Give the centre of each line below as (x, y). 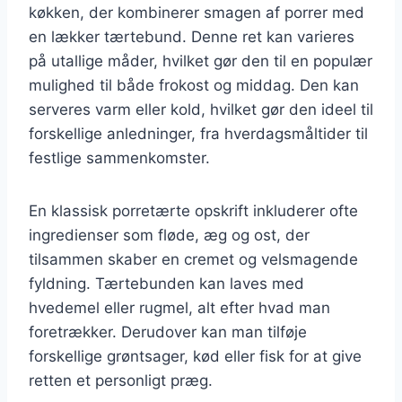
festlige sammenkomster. (119, 157)
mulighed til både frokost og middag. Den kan (194, 85)
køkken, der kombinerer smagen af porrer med (197, 12)
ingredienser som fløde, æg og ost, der (169, 235)
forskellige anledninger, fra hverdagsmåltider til (198, 133)
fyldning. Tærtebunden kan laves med (166, 283)
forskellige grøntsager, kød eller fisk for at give (195, 356)
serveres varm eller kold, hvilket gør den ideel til (201, 109)
